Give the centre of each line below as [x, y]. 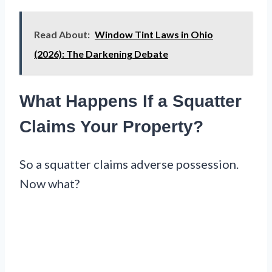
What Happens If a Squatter [131, 101]
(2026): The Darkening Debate [101, 54]
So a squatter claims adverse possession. [129, 164]
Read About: [62, 35]
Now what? [49, 183]
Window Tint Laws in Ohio [154, 35]
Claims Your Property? [111, 127]
